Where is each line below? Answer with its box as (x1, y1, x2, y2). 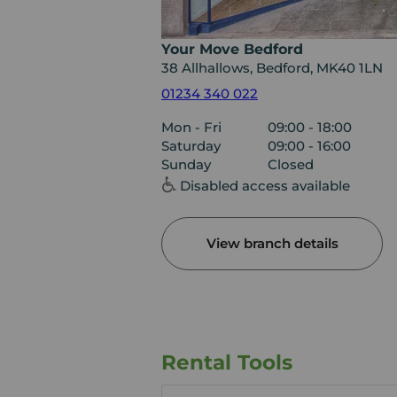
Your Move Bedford (161, 39, 303, 58)
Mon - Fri (161, 118, 222, 136)
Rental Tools (161, 350, 292, 376)
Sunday (161, 155, 211, 173)
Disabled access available (180, 176, 350, 194)
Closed (268, 155, 314, 173)
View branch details (206, 235, 339, 253)
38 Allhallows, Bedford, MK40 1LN (161, 58, 383, 76)
